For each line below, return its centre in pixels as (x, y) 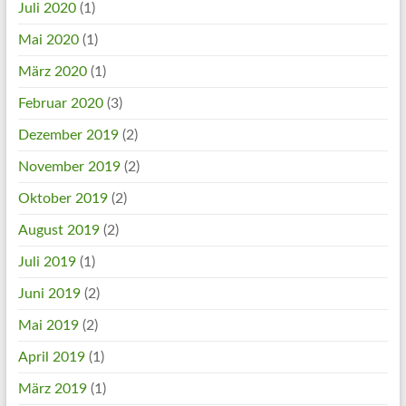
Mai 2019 (48, 325)
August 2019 (58, 230)
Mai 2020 (48, 39)
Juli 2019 (47, 261)
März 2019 (52, 388)
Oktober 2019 (63, 198)
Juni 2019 (49, 293)
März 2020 (52, 71)
